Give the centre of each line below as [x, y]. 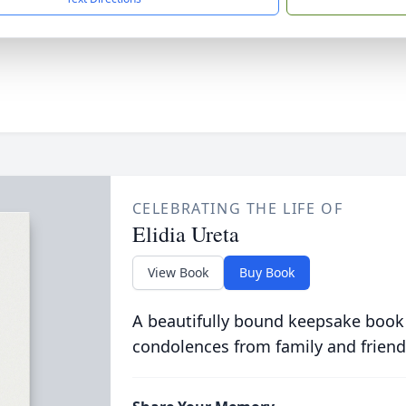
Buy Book [266, 272]
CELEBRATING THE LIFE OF [237, 208]
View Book [178, 272]
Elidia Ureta [185, 234]
